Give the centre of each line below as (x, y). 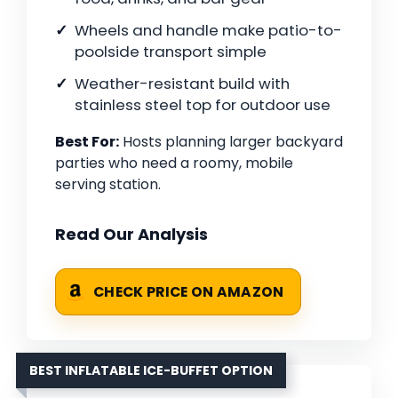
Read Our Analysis (131, 235)
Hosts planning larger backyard (231, 142)
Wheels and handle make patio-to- (208, 31)
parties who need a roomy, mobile (174, 163)
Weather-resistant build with (182, 84)
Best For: (87, 142)
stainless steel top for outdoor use (203, 105)
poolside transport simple (171, 52)
